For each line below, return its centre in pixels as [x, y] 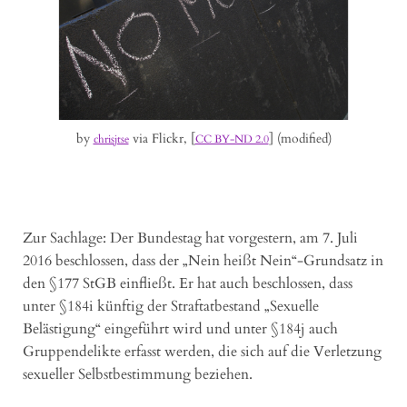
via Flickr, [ [162, 139]
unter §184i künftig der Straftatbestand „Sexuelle [171, 307]
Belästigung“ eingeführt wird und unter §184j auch [180, 329]
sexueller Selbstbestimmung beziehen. [138, 375]
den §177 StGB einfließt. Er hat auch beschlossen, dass [188, 284]
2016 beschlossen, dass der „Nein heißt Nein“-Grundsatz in [203, 261]
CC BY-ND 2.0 [232, 139]
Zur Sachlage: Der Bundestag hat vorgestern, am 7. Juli [190, 238]
